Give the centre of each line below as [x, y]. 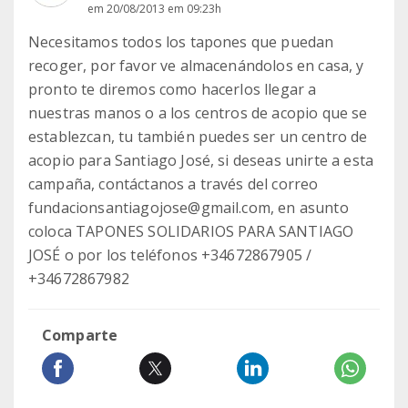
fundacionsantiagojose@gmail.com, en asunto [189, 208]
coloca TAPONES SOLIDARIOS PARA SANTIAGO [191, 231]
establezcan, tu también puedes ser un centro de [198, 137]
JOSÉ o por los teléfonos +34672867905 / [170, 255]
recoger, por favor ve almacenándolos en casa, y [196, 66]
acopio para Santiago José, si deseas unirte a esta [201, 160]
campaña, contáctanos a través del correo [173, 184]
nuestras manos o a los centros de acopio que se [198, 113]
